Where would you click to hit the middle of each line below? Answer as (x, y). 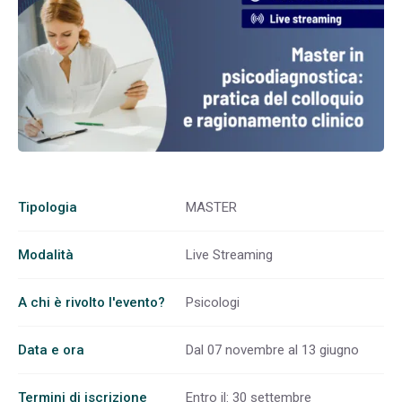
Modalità (46, 254)
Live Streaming (229, 254)
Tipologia (48, 207)
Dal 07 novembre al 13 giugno (272, 350)
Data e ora (51, 350)
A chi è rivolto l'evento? (92, 302)
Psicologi (213, 302)
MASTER (211, 207)
